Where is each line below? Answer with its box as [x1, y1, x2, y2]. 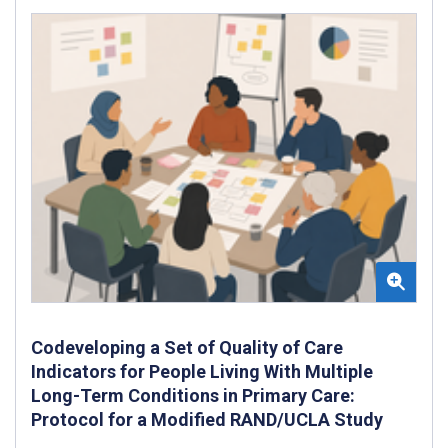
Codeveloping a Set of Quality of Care [31, 336, 343, 358]
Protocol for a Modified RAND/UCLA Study [31, 408, 383, 430]
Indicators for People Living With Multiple [31, 360, 373, 382]
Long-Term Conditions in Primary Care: [31, 384, 355, 406]
